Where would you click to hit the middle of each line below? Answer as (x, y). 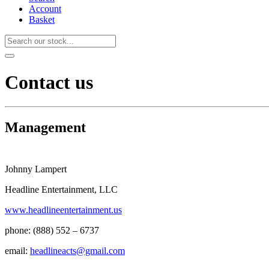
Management (45, 128)
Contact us (49, 82)
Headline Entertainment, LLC (61, 190)
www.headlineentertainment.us (63, 210)
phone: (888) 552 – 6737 (52, 231)
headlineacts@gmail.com (77, 251)
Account (45, 9)
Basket (42, 20)
